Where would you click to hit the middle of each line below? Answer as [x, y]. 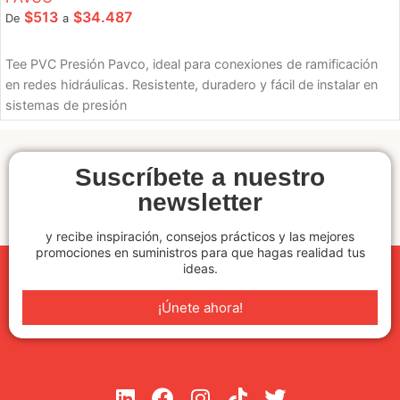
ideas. [200, 269]
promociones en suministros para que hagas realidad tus [200, 253]
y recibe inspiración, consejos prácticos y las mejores [200, 237]
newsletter [200, 203]
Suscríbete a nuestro [200, 178]
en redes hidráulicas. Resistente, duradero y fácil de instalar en [192, 85]
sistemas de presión [66, 105]
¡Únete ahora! [200, 308]
